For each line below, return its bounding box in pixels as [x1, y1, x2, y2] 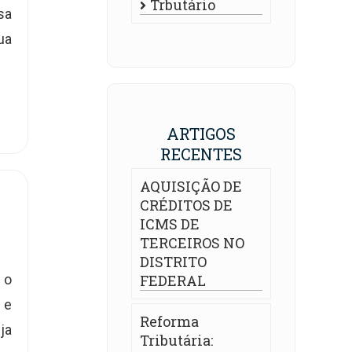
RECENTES [160, 144, 242, 164]
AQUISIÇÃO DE [140, 177, 242, 196]
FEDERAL [140, 271, 206, 290]
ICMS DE [140, 214, 200, 233]
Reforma [140, 312, 199, 331]
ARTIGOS [167, 123, 236, 144]
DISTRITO [140, 252, 207, 271]
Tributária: [140, 331, 213, 350]
